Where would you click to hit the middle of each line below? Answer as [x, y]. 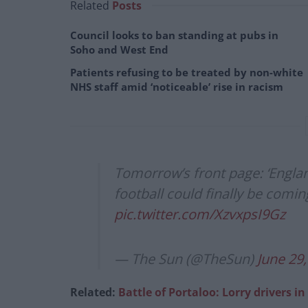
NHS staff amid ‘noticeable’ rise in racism [177, 87]
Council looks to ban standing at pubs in [174, 35]
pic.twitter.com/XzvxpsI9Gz [200, 214]
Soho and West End [119, 50]
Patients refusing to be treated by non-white [187, 73]
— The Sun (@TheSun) [186, 259]
